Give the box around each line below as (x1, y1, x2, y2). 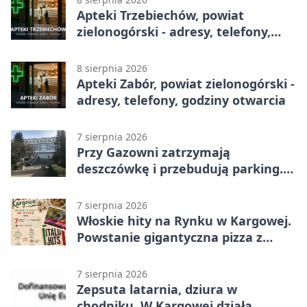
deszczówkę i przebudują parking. (77, 160, 283, 177)
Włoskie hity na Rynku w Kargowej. (77, 212, 291, 230)
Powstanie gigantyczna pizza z (77, 229, 262, 246)
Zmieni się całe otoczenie (77, 177, 230, 194)
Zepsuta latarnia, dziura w (77, 281, 237, 298)
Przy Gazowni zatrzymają (77, 144, 230, 161)
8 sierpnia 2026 (77, 62, 147, 75)
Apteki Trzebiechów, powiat (77, 7, 244, 24)
